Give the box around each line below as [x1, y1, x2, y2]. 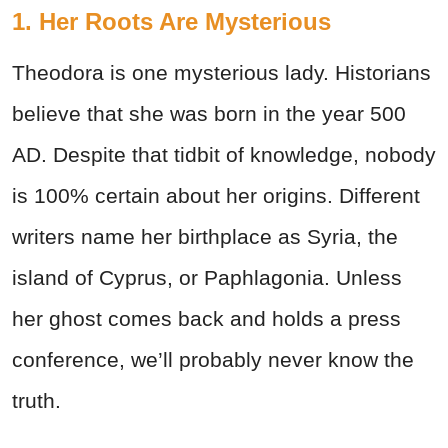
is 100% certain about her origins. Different [12, 184, 420, 208]
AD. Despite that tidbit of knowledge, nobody [12, 143, 436, 167]
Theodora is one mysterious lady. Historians [12, 61, 431, 85]
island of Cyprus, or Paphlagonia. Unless [12, 266, 402, 290]
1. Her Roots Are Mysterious [12, 8, 331, 36]
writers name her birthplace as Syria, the [12, 225, 398, 249]
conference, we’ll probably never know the [12, 348, 414, 372]
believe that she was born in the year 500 [12, 102, 406, 126]
